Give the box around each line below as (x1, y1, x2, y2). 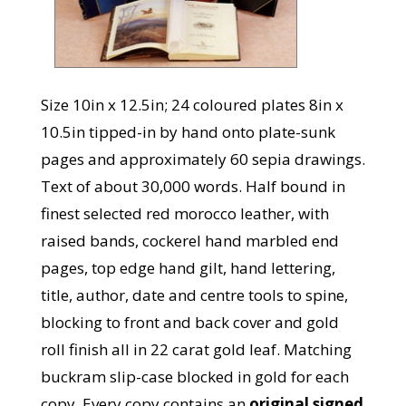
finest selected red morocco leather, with (40, 203, 329, 225)
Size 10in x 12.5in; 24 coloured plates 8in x (40, 94, 343, 116)
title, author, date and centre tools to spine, (40, 285, 348, 306)
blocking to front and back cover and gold (40, 312, 339, 333)
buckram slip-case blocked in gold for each (40, 366, 349, 388)
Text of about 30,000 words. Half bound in (40, 176, 345, 198)
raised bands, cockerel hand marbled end (40, 230, 339, 252)
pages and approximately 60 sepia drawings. (40, 149, 365, 170)
